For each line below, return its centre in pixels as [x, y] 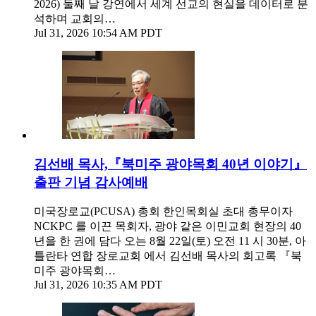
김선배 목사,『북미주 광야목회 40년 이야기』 [170, 164]
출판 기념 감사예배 [91, 182]
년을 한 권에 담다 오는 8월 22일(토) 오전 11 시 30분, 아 [170, 241]
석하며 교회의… [75, 18]
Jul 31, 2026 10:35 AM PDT [98, 285]
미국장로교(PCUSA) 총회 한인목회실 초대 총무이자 [163, 212]
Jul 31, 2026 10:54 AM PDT [98, 32]
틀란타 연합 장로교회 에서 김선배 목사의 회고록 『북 [168, 256]
